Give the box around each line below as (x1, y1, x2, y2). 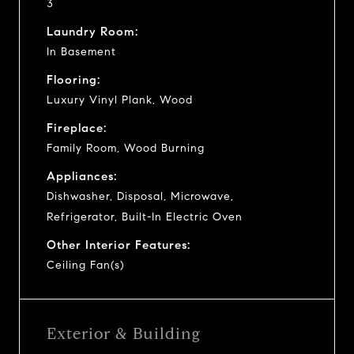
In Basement (47, 44, 116, 58)
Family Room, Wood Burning (47, 141, 205, 155)
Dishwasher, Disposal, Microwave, (47, 189, 234, 203)
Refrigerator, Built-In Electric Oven (47, 209, 243, 224)
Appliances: (47, 168, 117, 183)
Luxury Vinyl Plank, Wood (47, 92, 193, 107)
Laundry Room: (47, 24, 138, 39)
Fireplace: (47, 120, 107, 135)
